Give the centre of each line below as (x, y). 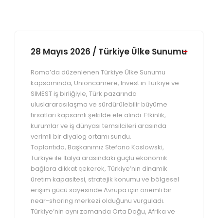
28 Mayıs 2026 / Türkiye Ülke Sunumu (109, 52)
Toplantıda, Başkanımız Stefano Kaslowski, (97, 147)
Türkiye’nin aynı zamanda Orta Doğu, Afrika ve (103, 211)
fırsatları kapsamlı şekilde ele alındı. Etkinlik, (98, 115)
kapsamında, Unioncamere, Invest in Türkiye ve (105, 83)
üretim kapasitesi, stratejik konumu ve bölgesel (105, 179)
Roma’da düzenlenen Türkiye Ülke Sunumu (98, 72)
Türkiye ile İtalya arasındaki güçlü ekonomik (99, 158)
